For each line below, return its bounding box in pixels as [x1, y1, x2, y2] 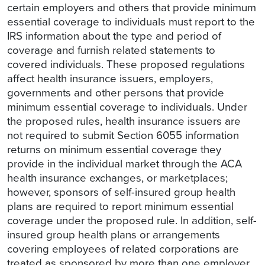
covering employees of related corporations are [7, 241, 239, 257]
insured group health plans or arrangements [7, 227, 220, 243]
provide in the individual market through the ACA [7, 156, 242, 172]
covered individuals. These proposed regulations [7, 56, 245, 73]
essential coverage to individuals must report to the [7, 14, 255, 30]
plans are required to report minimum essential [7, 198, 234, 215]
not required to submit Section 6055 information [7, 127, 239, 144]
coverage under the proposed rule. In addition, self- [7, 212, 257, 229]
